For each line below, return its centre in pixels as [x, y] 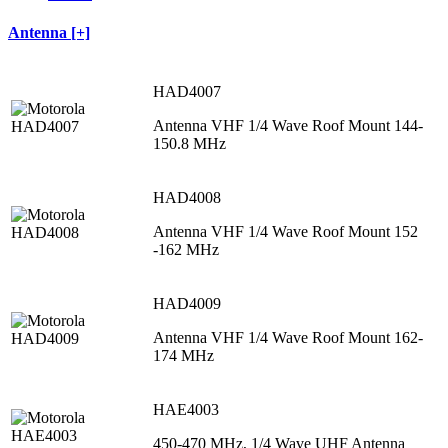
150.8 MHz [189, 143]
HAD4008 [187, 197]
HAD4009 [187, 303]
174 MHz [183, 355]
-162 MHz [186, 249]
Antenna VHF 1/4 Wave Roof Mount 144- [288, 125]
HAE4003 [186, 409]
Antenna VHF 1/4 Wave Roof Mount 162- [288, 337]
